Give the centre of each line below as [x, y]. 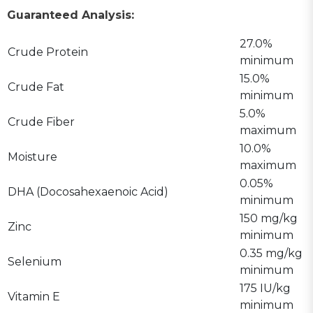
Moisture [32, 156]
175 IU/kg [265, 288]
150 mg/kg [269, 218]
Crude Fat [36, 87]
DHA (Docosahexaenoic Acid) [88, 191]
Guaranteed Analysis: [71, 15]
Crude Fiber [41, 122]
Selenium [35, 261]
